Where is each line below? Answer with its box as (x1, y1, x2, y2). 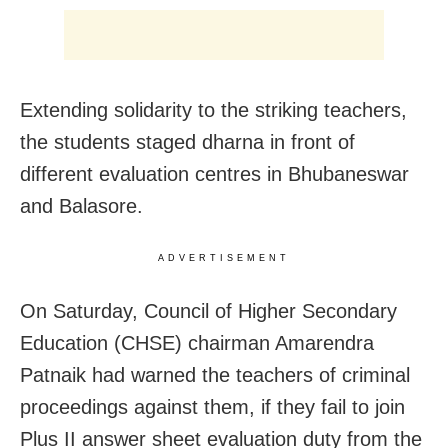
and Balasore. (20, 194, 143, 217)
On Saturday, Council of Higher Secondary (20, 299, 397, 322)
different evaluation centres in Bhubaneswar (20, 162, 409, 185)
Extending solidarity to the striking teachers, (20, 98, 407, 121)
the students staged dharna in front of (20, 130, 355, 153)
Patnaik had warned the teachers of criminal (20, 363, 410, 386)
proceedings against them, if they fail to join (20, 395, 405, 418)
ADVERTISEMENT (158, 252, 290, 263)
